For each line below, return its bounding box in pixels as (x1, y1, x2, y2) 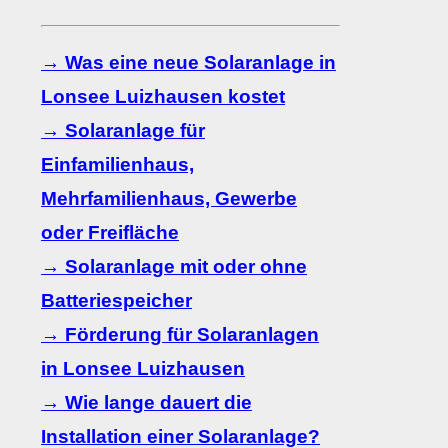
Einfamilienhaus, (41, 154, 194, 176)
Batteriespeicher (41, 290, 192, 312)
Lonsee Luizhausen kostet (41, 86, 285, 108)
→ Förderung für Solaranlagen (41, 324, 319, 346)
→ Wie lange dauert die (41, 392, 252, 414)
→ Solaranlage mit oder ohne (41, 256, 307, 278)
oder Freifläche (41, 222, 179, 244)
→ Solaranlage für (41, 120, 205, 142)
